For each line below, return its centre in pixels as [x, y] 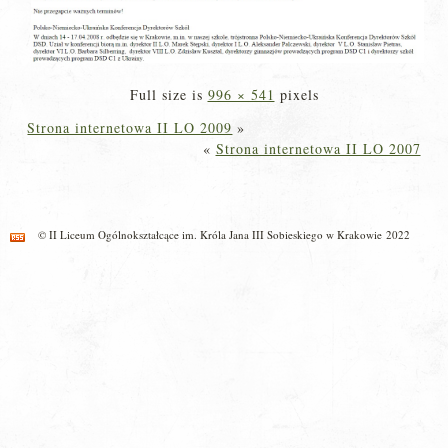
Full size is [168, 95]
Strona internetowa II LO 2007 [318, 149]
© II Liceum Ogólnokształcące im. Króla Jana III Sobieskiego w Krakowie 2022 [224, 235]
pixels [296, 95]
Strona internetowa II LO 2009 [130, 128]
